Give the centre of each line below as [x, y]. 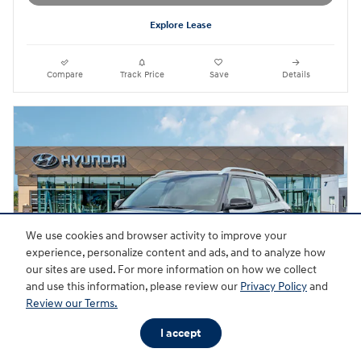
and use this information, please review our [133, 287]
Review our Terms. [72, 304]
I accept [180, 334]
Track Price [142, 75]
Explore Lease [180, 25]
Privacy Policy [274, 287]
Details [296, 75]
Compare [65, 75]
